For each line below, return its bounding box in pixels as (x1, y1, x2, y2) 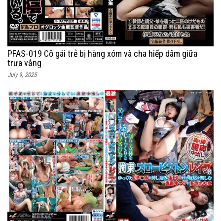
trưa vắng (7, 57, 41, 68)
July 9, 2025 (7, 71, 37, 78)
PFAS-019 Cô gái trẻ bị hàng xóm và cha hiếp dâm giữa (7, 48, 197, 59)
